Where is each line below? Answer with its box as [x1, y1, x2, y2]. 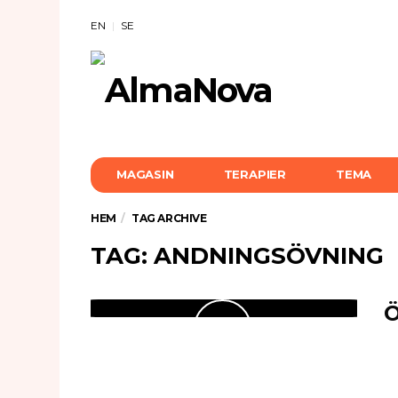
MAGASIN [116, 167, 174, 181]
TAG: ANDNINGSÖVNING [91, 242, 384, 270]
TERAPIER [223, 167, 287, 181]
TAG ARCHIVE [131, 211, 207, 225]
